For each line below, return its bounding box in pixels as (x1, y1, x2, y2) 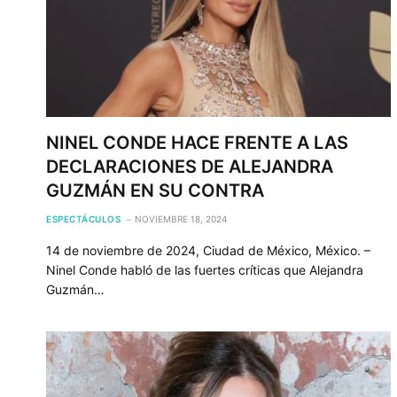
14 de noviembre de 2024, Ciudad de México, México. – (46, 242, 370, 258)
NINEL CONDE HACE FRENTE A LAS (46, 131, 348, 153)
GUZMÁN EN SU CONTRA (46, 179, 264, 201)
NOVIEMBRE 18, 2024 (135, 213, 227, 224)
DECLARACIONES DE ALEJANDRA (46, 155, 333, 177)
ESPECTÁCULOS (46, 213, 121, 224)
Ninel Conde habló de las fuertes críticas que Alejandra (46, 261, 363, 277)
